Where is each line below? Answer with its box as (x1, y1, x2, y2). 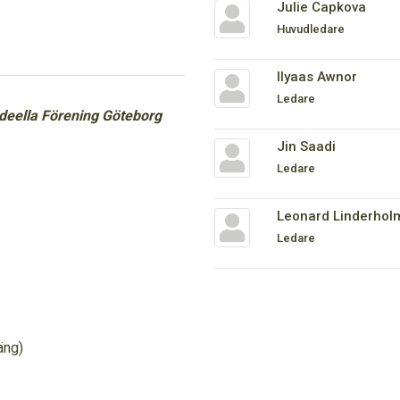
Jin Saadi (276, 138, 336, 154)
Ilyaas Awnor (276, 69, 357, 85)
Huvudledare (276, 22, 345, 36)
